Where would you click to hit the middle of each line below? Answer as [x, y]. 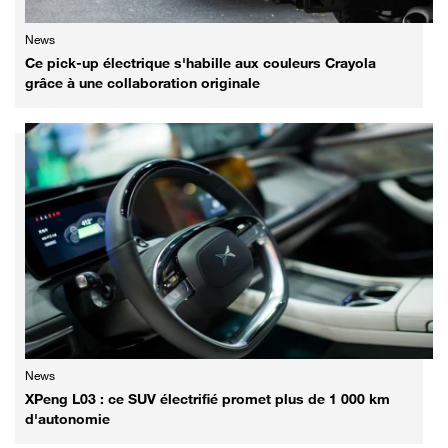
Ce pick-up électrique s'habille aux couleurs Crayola [200, 62]
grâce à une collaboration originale [142, 82]
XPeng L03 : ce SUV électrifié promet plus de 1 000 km [207, 398]
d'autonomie [67, 418]
